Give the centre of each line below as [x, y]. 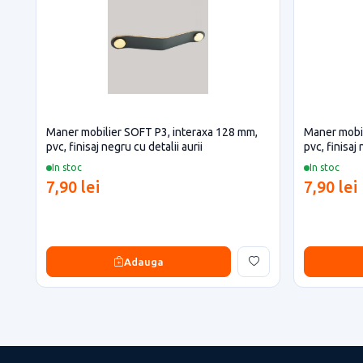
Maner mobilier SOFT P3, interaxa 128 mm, [152, 132]
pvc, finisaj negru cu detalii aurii [124, 147]
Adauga [144, 261]
